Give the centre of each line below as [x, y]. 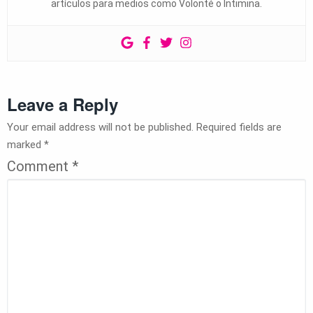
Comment [39, 167]
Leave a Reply [63, 104]
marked [26, 145]
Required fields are [239, 128]
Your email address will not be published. [100, 128]
